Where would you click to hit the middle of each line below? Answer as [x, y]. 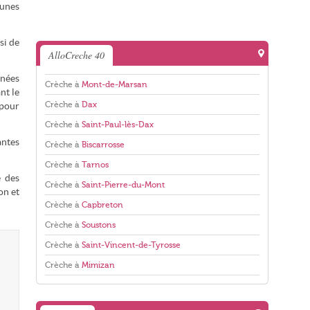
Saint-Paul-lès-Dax [118, 125]
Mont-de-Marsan [115, 84]
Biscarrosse [103, 145]
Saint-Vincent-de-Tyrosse [131, 245]
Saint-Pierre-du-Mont [123, 185]
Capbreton [102, 205]
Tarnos [95, 165]
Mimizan [98, 265]
